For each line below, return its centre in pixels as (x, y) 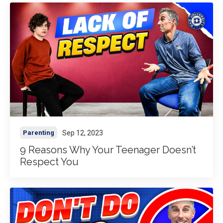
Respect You (49, 162)
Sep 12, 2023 (83, 133)
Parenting (39, 133)
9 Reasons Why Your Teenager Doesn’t (108, 150)
